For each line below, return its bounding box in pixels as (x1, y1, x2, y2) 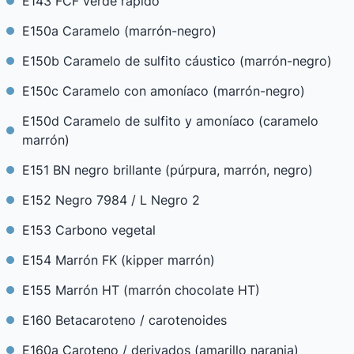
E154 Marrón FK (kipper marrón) (22, 252, 215, 268)
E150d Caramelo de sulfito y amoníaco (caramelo (22, 113, 318, 129)
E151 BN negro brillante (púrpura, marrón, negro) (22, 162, 313, 178)
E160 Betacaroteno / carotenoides (22, 312, 227, 328)
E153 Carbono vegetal (22, 222, 156, 238)
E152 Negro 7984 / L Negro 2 (22, 192, 200, 208)
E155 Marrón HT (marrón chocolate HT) (22, 282, 260, 298)
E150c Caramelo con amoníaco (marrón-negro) (22, 83, 305, 99)
